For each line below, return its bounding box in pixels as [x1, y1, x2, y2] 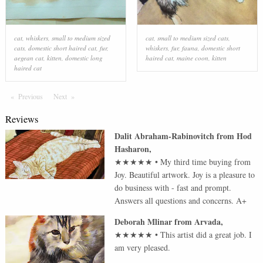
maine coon [176, 53, 208, 62]
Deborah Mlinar [114, 215, 173, 228]
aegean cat [14, 53, 43, 62]
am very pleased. [114, 241, 171, 253]
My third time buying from [160, 156, 251, 167]
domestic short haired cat [28, 43, 96, 52]
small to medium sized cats [157, 33, 228, 42]
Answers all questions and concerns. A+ [114, 194, 247, 206]
